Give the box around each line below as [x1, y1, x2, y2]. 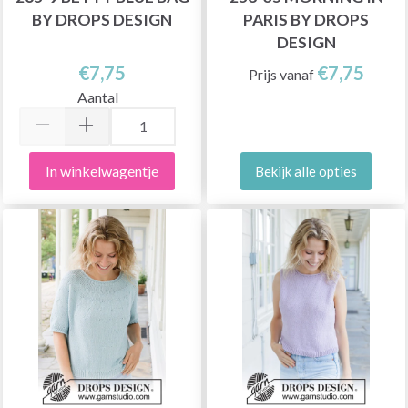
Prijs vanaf [248, 66, 317, 83]
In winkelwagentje [46, 161, 158, 179]
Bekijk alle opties [255, 162, 357, 179]
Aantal [76, 87, 118, 106]
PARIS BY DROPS [243, 10, 369, 29]
